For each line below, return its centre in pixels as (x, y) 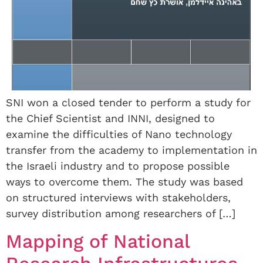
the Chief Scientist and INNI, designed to (110, 119)
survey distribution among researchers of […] (121, 214)
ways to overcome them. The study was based (124, 182)
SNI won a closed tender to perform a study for (128, 103)
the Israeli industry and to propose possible (118, 166)
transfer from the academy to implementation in (131, 150)
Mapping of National (98, 241)
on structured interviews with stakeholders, (118, 198)
